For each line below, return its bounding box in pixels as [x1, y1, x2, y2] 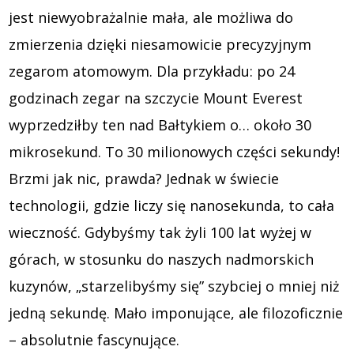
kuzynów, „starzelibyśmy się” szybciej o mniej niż [9, 276, 340, 296]
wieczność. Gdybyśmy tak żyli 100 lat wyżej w [9, 222, 312, 242]
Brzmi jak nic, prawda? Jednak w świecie [9, 168, 280, 188]
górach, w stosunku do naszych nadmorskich [9, 249, 314, 269]
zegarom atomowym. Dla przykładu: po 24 [9, 61, 296, 81]
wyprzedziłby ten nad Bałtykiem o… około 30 [9, 115, 312, 134]
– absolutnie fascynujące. [9, 330, 180, 349]
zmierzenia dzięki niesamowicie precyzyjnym [9, 34, 312, 54]
